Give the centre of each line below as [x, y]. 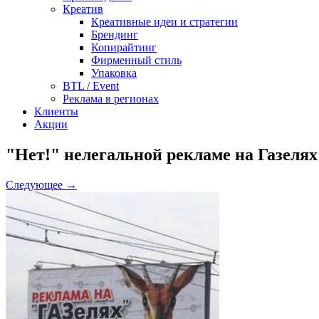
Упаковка [114, 73]
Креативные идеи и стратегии [164, 22]
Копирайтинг [124, 47]
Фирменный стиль [136, 60]
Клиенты [56, 111]
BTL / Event [91, 86]
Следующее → [41, 184]
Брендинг [115, 35]
